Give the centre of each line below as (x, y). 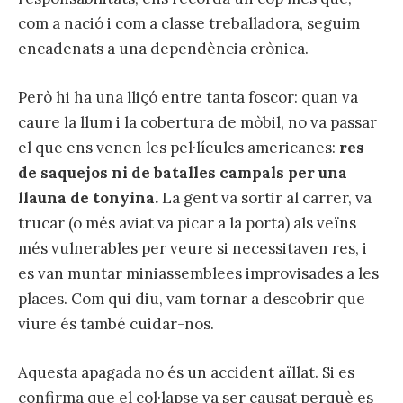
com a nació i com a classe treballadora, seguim (189, 23)
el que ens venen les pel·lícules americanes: (179, 148)
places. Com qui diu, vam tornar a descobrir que (192, 299)
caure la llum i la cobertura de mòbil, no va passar (197, 123)
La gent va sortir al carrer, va (265, 198)
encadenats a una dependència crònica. (163, 49)
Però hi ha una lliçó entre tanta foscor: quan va (188, 98)
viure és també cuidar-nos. (116, 324)
